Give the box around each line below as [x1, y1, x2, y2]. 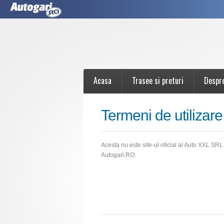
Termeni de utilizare [101, 107, 222, 123]
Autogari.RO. [101, 151, 136, 158]
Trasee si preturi [132, 74, 183, 86]
